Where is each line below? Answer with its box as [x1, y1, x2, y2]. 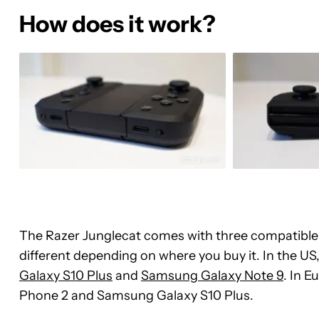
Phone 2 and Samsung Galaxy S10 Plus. [19, 288, 253, 304]
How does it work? [19, 10, 216, 38]
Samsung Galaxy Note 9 [141, 268, 283, 284]
